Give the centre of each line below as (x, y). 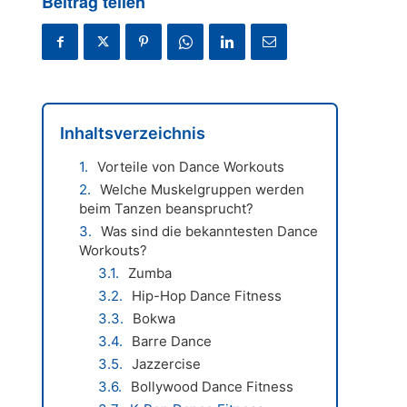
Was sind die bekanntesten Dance (210, 231)
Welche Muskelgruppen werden (203, 189)
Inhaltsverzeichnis (133, 133)
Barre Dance (172, 341)
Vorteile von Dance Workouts (191, 167)
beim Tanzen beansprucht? (167, 208)
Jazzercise (167, 364)
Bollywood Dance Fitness (213, 387)
